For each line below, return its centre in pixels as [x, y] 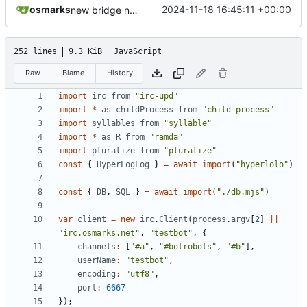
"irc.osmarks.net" [99, 233]
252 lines [35, 51]
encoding [97, 274]
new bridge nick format [134, 10]
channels [97, 247]
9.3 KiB [85, 51]
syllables [113, 124]
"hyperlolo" [262, 165]
